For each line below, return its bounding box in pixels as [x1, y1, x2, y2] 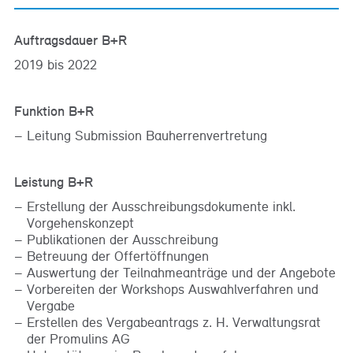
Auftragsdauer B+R [14, 33, 127, 49]
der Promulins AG [27, 329, 131, 347]
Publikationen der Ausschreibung [27, 230, 219, 247]
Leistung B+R [14, 175, 93, 191]
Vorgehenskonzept [27, 214, 135, 231]
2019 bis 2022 [14, 55, 97, 72]
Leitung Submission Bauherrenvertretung [27, 126, 268, 143]
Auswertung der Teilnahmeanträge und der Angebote [27, 263, 336, 281]
